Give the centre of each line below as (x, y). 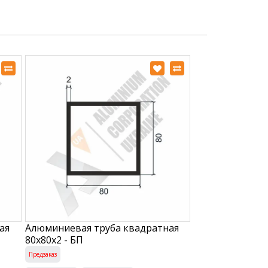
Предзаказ (42, 254)
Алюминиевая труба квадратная (102, 228)
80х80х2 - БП (54, 240)
